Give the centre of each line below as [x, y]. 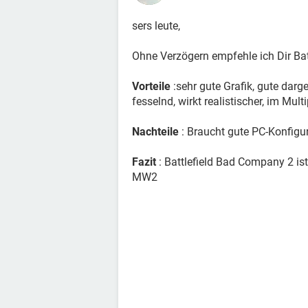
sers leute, [156, 26]
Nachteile [157, 132]
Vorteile [153, 86]
